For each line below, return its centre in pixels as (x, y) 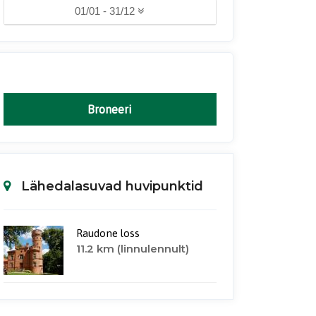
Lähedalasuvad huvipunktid (112, 186)
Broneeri (110, 109)
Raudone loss (108, 233)
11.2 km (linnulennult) (132, 249)
